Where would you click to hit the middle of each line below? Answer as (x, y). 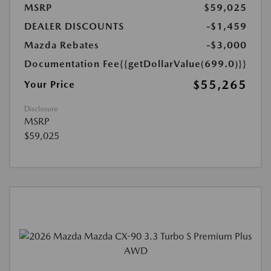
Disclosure (41, 109)
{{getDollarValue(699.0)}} (183, 64)
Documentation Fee (72, 64)
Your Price (50, 84)
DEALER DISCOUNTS (74, 26)
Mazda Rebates (62, 45)
